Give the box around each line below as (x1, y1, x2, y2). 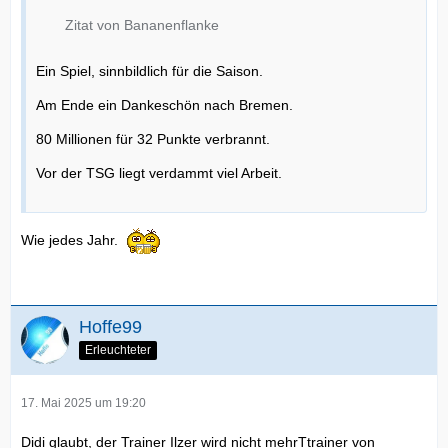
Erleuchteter (85, 343, 151, 358)
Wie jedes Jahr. (21, 232, 118, 248)
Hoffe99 (79, 317, 142, 338)
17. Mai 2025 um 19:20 (21, 396, 146, 411)
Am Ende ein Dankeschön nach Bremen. (36, 97, 293, 114)
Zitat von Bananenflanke (65, 17, 219, 34)
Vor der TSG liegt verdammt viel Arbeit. (36, 165, 282, 182)
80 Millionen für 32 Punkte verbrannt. (36, 131, 270, 148)
